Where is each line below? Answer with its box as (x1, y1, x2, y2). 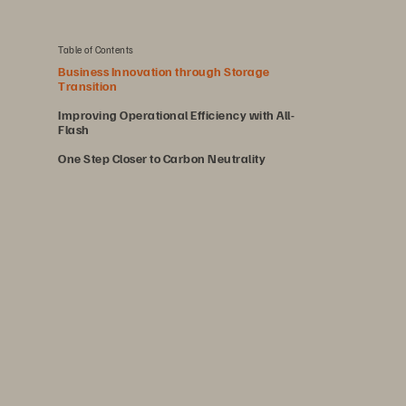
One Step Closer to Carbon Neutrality (58, 150, 266, 166)
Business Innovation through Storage (58, 63, 270, 79)
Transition (58, 78, 117, 93)
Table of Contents (58, 43, 134, 55)
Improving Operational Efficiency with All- (58, 107, 295, 122)
